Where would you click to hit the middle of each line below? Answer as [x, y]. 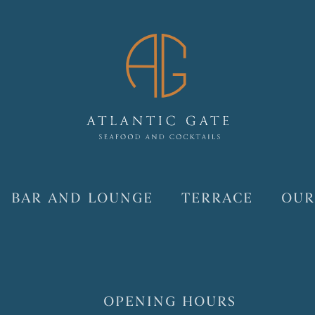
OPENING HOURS [170, 302]
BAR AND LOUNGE [82, 198]
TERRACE [217, 198]
